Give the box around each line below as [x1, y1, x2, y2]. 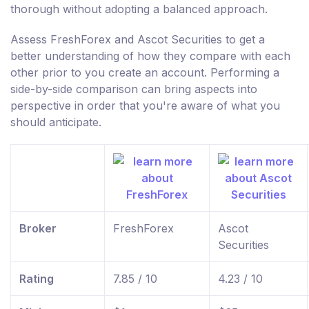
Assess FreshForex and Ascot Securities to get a [10, 32, 265, 47]
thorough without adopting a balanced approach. [10, 2, 268, 17]
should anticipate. [10, 115, 101, 130]
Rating [19, 272, 54, 286]
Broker [19, 221, 57, 236]
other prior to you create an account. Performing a [10, 66, 279, 80]
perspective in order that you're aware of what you [10, 99, 280, 113]
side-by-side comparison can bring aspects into [10, 82, 257, 97]
